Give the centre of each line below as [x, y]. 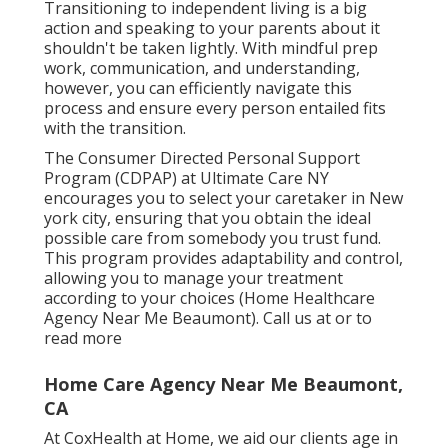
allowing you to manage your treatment [193, 278]
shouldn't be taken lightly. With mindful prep [211, 48]
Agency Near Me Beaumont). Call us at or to [208, 318]
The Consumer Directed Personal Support [202, 158]
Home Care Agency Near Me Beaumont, [223, 384]
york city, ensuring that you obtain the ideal [207, 218]
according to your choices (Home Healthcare [209, 298]
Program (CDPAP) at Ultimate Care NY [186, 178]
